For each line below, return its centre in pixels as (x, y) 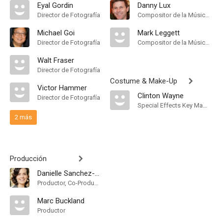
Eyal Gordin (55, 5)
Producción (28, 159)
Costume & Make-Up (144, 81)
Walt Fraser (56, 60)
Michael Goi (56, 33)
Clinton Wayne (161, 96)
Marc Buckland (61, 201)
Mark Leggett (159, 33)
